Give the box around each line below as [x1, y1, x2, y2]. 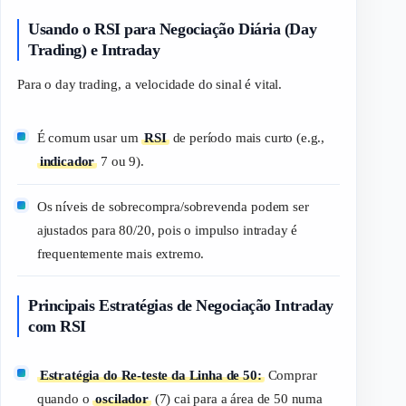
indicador [39, 154, 95, 169]
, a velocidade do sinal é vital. [118, 76, 283, 92]
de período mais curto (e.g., [169, 130, 325, 146]
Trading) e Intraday [28, 40, 160, 59]
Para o [17, 76, 55, 92]
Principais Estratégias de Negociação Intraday [28, 296, 333, 314]
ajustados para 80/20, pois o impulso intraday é [36, 222, 298, 237]
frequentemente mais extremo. [36, 246, 205, 261]
